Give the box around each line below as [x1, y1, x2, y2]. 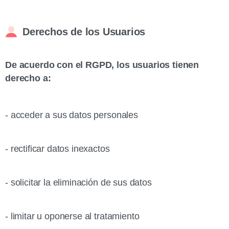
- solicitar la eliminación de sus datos [5, 177, 152, 188]
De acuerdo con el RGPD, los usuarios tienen [5, 60, 199, 70]
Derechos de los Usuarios [22, 26, 146, 37]
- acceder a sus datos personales [5, 110, 138, 120]
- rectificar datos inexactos [5, 144, 110, 154]
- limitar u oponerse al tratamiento [5, 211, 140, 221]
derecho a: [5, 73, 51, 83]
